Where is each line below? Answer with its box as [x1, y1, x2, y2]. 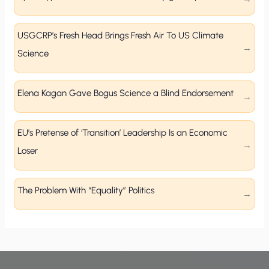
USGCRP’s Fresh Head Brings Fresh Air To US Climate [17, 30, 224, 41]
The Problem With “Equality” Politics [17, 185, 155, 196]
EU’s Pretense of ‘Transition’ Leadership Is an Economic [17, 127, 228, 139]
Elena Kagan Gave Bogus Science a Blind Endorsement [17, 88, 237, 99]
